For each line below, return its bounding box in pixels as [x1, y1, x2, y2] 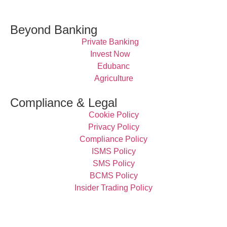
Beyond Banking [10, 23, 97, 37]
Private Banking [82, 37, 141, 47]
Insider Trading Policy [74, 183, 153, 193]
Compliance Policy [80, 135, 147, 144]
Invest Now [90, 50, 132, 59]
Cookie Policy [88, 110, 139, 120]
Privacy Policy [88, 123, 139, 132]
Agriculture [94, 74, 133, 83]
